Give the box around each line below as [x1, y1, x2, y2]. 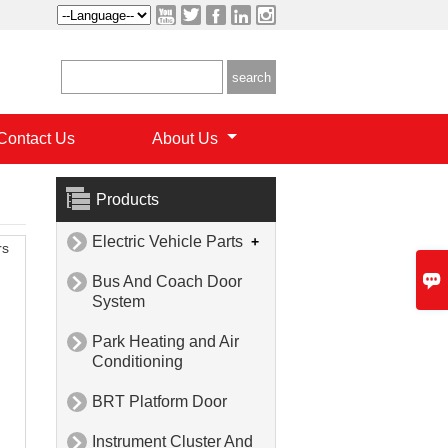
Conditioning [92, 353, 183, 371]
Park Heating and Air [92, 333, 239, 351]
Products [96, 191, 159, 209]
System [92, 293, 145, 311]
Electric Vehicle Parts [92, 233, 243, 251]
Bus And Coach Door [92, 273, 242, 291]
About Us [151, 129, 222, 147]
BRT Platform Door [92, 393, 227, 411]
